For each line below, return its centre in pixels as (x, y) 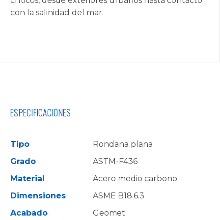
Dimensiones (38, 195)
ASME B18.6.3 (119, 195)
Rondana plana (123, 144)
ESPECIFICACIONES (41, 113)
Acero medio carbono (135, 178)
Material (27, 178)
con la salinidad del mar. (57, 12)
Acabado (29, 213)
